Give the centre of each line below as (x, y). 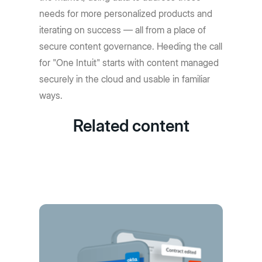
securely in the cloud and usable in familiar (125, 79)
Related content (131, 126)
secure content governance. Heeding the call (131, 46)
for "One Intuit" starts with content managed (129, 63)
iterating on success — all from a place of (123, 30)
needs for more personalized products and (126, 14)
